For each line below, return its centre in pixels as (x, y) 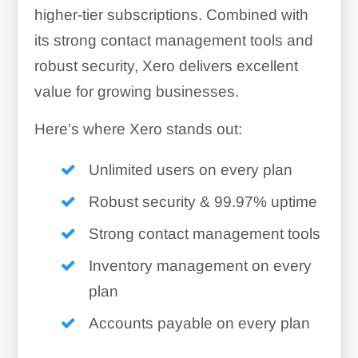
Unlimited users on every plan (190, 170)
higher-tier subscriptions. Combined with (171, 15)
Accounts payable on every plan (199, 324)
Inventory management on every (200, 266)
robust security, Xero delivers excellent (166, 66)
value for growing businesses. (136, 92)
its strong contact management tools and (173, 41)
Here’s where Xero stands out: (138, 129)
